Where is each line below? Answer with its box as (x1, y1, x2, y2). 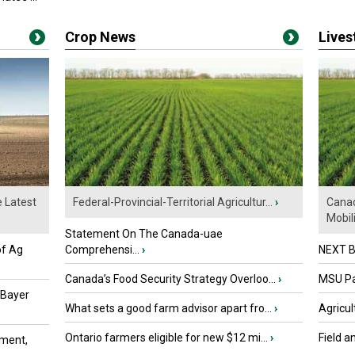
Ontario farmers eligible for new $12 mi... (65, 331, 268, 345)
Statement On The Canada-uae (65, 227, 223, 241)
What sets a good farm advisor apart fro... (65, 302, 272, 315)
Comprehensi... (65, 243, 139, 257)
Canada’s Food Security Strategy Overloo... (65, 273, 276, 286)
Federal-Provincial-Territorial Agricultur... (73, 196, 273, 209)
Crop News (65, 29, 136, 45)
